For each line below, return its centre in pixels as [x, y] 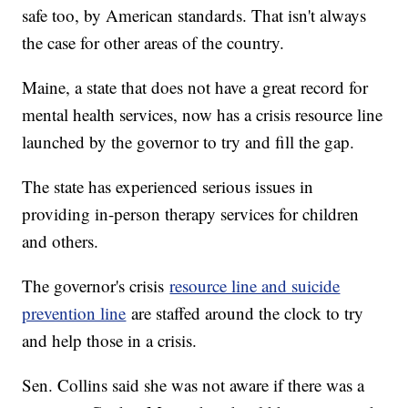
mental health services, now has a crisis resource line [203, 115]
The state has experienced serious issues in [168, 187]
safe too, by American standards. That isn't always [194, 15]
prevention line [74, 313]
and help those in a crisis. [112, 341]
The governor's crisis [96, 286]
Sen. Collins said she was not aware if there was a [194, 385]
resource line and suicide [255, 286]
